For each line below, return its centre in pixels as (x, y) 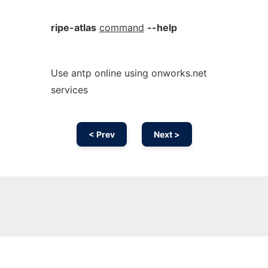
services (69, 90)
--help (162, 28)
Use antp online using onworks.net (129, 73)
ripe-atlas (73, 28)
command (121, 28)
